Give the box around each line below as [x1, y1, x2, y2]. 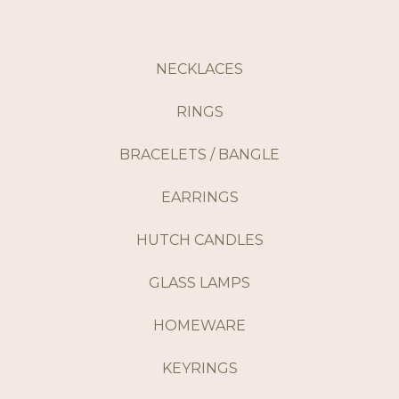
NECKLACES [156, 61, 243, 78]
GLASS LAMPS [149, 274, 250, 292]
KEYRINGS [161, 360, 238, 378]
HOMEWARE [153, 317, 246, 335]
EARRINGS [160, 189, 239, 207]
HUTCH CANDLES [135, 232, 264, 249]
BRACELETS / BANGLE [119, 146, 280, 164]
